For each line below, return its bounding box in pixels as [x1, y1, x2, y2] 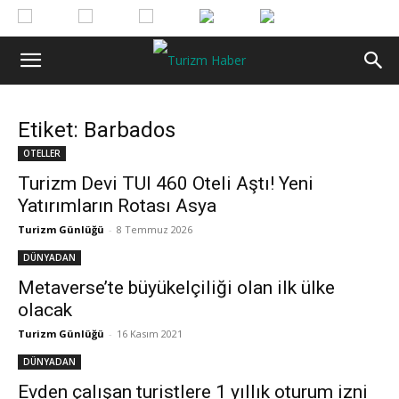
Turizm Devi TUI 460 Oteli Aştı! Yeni [18, 173, 313, 194]
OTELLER [23, 147, 61, 159]
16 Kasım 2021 [117, 327, 183, 340]
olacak [18, 299, 72, 321]
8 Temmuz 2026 [117, 223, 192, 236]
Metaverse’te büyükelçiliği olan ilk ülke [18, 277, 335, 298]
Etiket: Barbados [18, 118, 175, 142]
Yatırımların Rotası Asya [18, 195, 216, 216]
